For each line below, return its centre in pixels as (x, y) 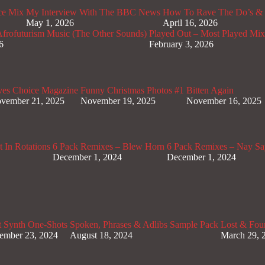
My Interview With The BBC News (93, 12)
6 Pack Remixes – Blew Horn (109, 147)
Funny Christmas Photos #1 (132, 90)
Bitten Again (210, 90)
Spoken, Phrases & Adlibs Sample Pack (144, 224)
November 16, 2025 (224, 101)
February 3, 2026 (181, 44)
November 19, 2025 (118, 101)
